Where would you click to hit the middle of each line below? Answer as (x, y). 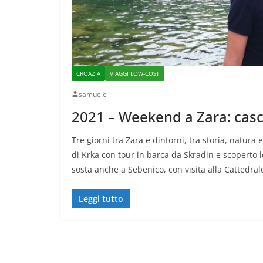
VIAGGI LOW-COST (135, 73)
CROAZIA (88, 73)
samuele (93, 94)
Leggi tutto (101, 198)
